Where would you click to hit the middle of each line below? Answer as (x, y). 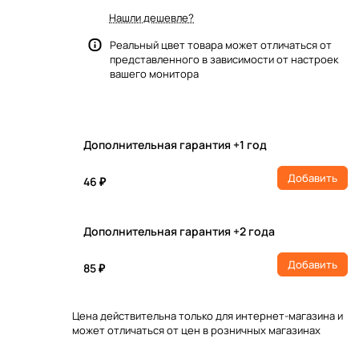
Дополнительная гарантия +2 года (179, 231)
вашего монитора (154, 74)
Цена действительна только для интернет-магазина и (208, 316)
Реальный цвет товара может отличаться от (221, 45)
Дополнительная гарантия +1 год (175, 145)
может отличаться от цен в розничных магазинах (196, 330)
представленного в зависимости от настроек (224, 59)
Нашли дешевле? (151, 18)
